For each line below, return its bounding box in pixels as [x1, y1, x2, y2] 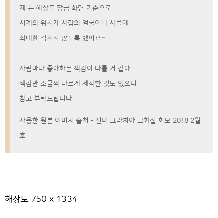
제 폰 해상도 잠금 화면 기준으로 [19, 4, 111, 12]
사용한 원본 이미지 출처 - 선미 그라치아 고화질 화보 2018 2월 [19, 116, 200, 125]
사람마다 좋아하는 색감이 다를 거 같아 [19, 64, 130, 73]
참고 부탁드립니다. [19, 94, 73, 103]
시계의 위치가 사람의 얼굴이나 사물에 [19, 19, 128, 27]
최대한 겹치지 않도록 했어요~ [19, 34, 105, 42]
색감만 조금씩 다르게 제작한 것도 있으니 [19, 79, 137, 88]
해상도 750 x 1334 [5, 194, 77, 204]
